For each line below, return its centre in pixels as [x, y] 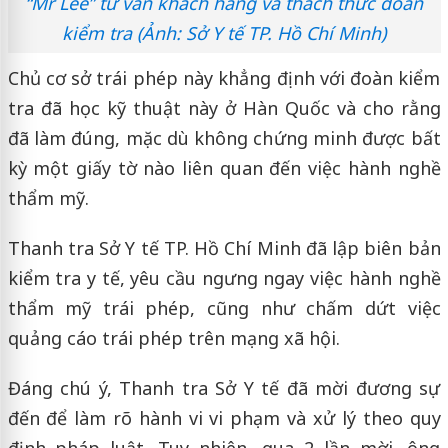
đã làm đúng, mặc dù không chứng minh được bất [224, 137]
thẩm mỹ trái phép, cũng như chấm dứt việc [224, 307]
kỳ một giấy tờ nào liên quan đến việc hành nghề [224, 167]
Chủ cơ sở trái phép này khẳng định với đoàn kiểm [224, 77]
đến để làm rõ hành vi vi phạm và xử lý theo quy [224, 417]
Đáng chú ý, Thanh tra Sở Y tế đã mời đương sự [224, 387]
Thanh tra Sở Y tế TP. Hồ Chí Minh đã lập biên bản [224, 247]
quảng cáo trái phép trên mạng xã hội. [173, 337]
